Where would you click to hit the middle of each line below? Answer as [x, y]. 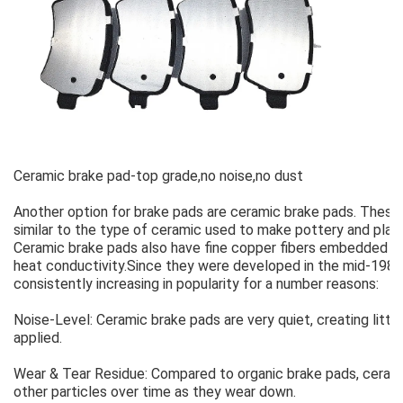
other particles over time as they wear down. [155, 392]
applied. [38, 338]
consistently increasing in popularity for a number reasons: [196, 284]
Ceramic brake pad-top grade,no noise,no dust [158, 176]
